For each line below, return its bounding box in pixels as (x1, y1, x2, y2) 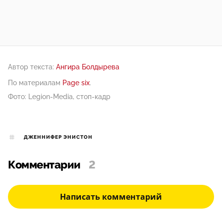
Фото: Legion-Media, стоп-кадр (8, 93, 111, 101)
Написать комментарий (60, 191, 162, 203)
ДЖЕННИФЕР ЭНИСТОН (24, 134, 93, 141)
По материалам (8, 79, 62, 87)
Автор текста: (8, 63, 54, 71)
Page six (62, 79, 90, 87)
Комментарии (8, 159, 81, 172)
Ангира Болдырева (56, 63, 119, 71)
